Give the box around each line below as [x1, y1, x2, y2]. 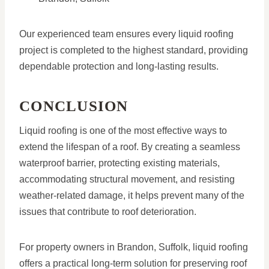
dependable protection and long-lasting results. [19, 61, 219, 72]
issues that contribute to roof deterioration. [19, 207, 196, 217]
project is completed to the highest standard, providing [19, 45, 248, 56]
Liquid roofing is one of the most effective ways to [19, 125, 227, 136]
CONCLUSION [19, 97, 128, 114]
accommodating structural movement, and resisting [19, 174, 235, 185]
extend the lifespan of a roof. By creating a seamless [19, 142, 240, 153]
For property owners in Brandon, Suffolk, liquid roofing [19, 242, 248, 253]
